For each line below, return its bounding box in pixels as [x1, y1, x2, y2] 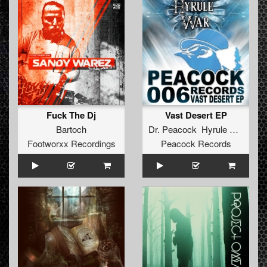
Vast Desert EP [164, 108, 227, 122]
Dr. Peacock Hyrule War [229, 123, 238, 136]
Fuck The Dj [46, 108, 96, 122]
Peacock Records [160, 137, 231, 150]
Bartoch [56, 123, 86, 136]
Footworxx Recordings [27, 137, 116, 150]
